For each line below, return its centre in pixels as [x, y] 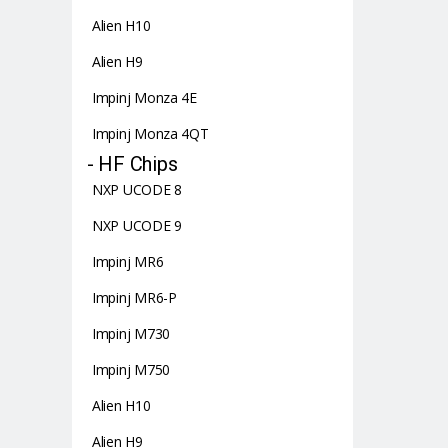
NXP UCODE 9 [137, 225]
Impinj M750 [131, 369]
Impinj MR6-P [134, 297]
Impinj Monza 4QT [150, 133]
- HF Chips [132, 164]
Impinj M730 [131, 333]
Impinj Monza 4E [144, 97]
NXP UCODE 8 [137, 189]
